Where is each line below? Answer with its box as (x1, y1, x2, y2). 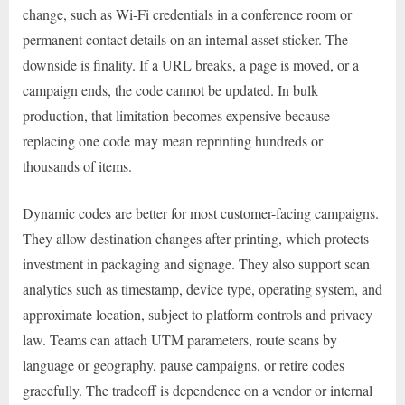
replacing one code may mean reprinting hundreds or (23, 130, 323, 150)
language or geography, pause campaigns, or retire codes (23, 354, 344, 374)
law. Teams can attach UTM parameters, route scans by (23, 329, 337, 349)
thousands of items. (23, 155, 132, 175)
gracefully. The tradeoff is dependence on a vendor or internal (23, 380, 372, 400)
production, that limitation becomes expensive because (23, 105, 330, 125)
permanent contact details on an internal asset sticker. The (23, 29, 348, 49)
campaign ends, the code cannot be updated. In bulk (23, 80, 318, 99)
